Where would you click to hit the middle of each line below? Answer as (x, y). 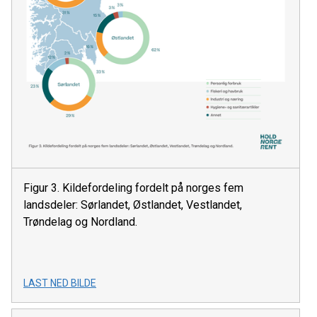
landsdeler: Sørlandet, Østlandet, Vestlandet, (133, 205)
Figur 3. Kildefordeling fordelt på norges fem (133, 188)
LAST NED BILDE (60, 283)
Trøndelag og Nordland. (80, 222)
